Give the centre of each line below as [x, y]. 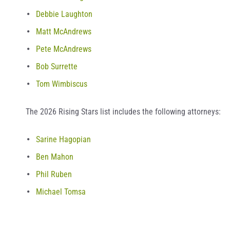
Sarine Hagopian [63, 139]
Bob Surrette [57, 66]
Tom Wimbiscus [62, 84]
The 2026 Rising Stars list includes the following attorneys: [123, 112]
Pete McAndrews [64, 49]
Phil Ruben [54, 174]
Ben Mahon [55, 157]
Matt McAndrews [64, 32]
